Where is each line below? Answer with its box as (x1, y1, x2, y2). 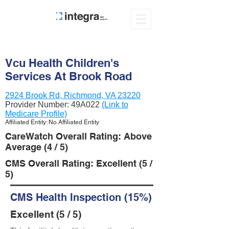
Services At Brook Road (5, 70, 132, 83)
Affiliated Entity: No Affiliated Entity (5, 119, 99, 126)
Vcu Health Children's (5, 56, 119, 70)
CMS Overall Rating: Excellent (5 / (5, 158, 152, 169)
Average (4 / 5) (5, 142, 68, 152)
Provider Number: (5, 100, 71, 109)
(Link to (102, 100, 128, 109)
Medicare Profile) (5, 109, 67, 118)
